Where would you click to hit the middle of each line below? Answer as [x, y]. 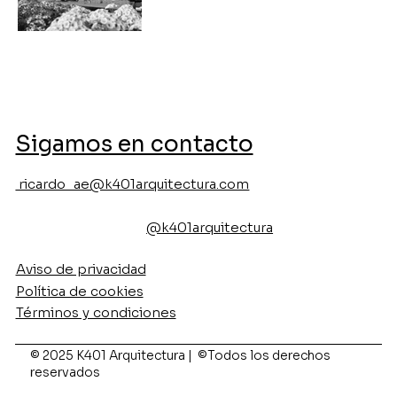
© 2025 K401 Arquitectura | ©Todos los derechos [181, 356]
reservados [66, 373]
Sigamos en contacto [134, 144]
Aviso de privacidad [81, 269]
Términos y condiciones [96, 313]
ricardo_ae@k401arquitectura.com [132, 184]
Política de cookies [79, 291]
